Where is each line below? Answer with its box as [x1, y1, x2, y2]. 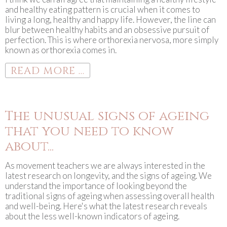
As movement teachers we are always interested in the [5, 160, 205, 171]
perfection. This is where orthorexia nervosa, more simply [5, 34, 218, 45]
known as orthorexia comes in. [5, 45, 117, 55]
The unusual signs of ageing [5, 107, 209, 125]
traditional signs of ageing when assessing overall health [5, 191, 214, 201]
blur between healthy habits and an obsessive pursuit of [5, 24, 209, 35]
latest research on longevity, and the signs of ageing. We [5, 170, 212, 181]
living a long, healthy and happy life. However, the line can [5, 14, 216, 25]
